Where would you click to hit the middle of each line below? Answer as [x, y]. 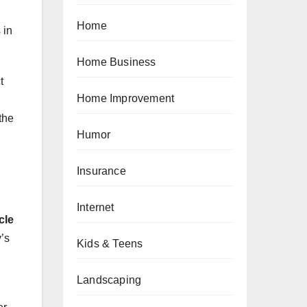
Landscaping [109, 280]
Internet [96, 207]
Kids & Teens [110, 244]
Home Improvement [126, 98]
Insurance [101, 171]
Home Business [116, 62]
